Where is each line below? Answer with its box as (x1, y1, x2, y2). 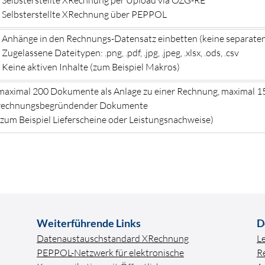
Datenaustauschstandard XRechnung (37, 232, 189, 244)
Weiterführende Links (37, 216, 141, 230)
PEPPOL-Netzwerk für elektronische (37, 246, 184, 258)
